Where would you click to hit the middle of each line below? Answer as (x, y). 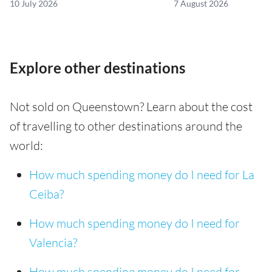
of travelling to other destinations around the (126, 126)
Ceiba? (46, 194)
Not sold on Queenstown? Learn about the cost (131, 107)
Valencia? (53, 243)
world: (26, 146)
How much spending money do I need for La (142, 175)
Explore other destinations (97, 68)
